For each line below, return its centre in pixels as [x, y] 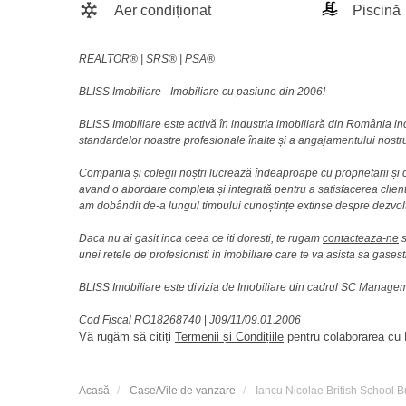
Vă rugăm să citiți [127, 336]
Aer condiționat [161, 10]
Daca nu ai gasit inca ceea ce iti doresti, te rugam [201, 238]
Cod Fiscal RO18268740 [141, 319]
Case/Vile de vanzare [183, 390]
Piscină [374, 10]
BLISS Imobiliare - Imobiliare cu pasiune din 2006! [202, 91]
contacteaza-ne [361, 238]
